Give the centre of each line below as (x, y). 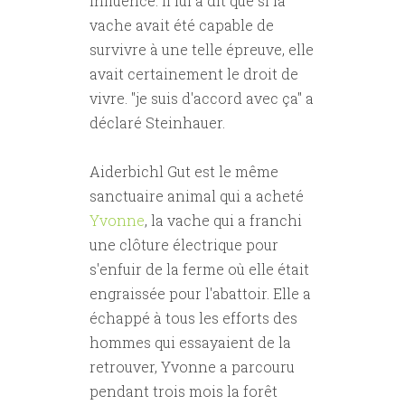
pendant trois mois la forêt (184, 391)
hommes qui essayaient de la (190, 343)
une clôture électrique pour (184, 245)
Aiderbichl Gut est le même (184, 172)
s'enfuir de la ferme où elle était (199, 269)
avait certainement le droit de (194, 74)
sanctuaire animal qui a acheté (197, 196)
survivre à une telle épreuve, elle (202, 50)
